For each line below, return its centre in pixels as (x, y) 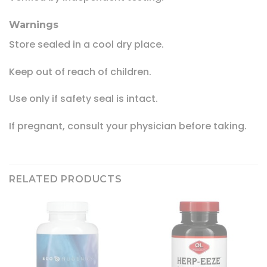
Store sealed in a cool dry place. (86, 44)
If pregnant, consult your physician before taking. (128, 126)
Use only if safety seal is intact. (83, 99)
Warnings (34, 24)
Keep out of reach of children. (80, 72)
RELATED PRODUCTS (66, 179)
